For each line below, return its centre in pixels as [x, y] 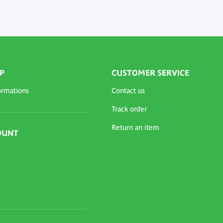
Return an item [135, 128]
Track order [129, 109]
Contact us [128, 91]
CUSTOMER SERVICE [150, 73]
